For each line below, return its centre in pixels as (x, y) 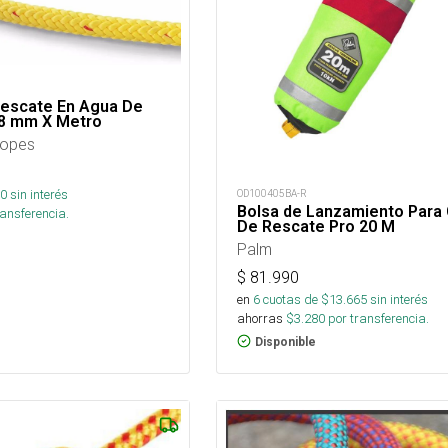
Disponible (285, 341)
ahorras (259, 318)
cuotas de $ (294, 299)
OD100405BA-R (271, 193)
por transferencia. (376, 318)
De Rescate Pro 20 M (315, 226)
